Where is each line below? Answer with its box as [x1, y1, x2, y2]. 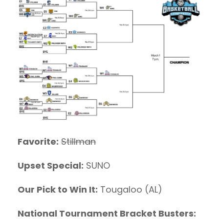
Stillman [61, 135, 96, 148]
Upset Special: [18, 159, 84, 172]
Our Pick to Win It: [18, 183, 98, 196]
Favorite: [18, 135, 59, 148]
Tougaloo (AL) [98, 183, 162, 196]
